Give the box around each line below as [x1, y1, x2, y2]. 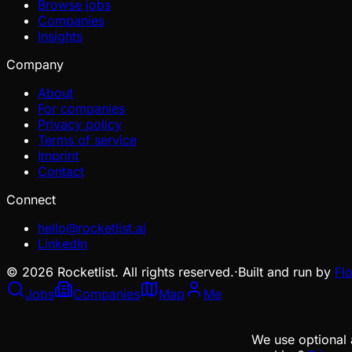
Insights [38, 27, 82, 44]
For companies [38, 100, 125, 116]
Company [6, 56, 64, 72]
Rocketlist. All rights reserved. [53, 263, 234, 280]
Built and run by [238, 263, 331, 280]
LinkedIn [38, 235, 87, 251]
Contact [38, 163, 84, 179]
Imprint [38, 147, 79, 163]
